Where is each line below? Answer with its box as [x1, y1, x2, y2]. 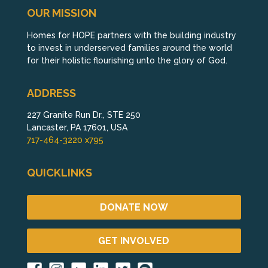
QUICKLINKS [26, 166, 92, 179]
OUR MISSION [26, 7, 96, 20]
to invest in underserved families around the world [26, 42, 232, 53]
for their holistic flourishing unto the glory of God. [26, 55, 227, 65]
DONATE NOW [99, 201, 168, 213]
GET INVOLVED [98, 234, 170, 246]
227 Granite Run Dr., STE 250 [26, 110, 141, 120]
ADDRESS [26, 86, 76, 99]
